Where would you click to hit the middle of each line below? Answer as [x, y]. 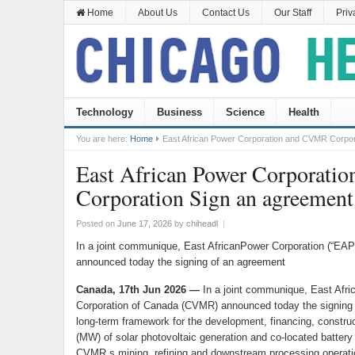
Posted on [96, 223]
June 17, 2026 [144, 223]
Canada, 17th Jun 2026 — [139, 290]
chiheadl [202, 223]
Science [245, 112]
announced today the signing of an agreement [180, 262]
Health [303, 112]
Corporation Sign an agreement [214, 197]
